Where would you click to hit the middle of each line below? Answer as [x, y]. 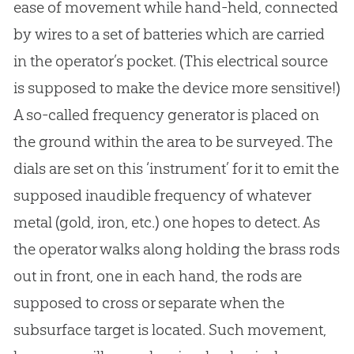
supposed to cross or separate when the [149, 303]
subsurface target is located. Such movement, [169, 330]
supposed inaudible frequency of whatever [162, 196]
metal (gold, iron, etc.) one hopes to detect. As [166, 222]
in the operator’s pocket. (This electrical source [170, 61]
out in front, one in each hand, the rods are [157, 276]
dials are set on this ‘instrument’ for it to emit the [176, 169]
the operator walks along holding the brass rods [176, 249]
